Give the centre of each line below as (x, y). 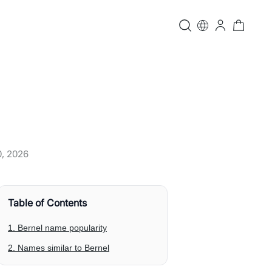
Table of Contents (47, 203)
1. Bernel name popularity (57, 228)
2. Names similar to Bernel (59, 248)
